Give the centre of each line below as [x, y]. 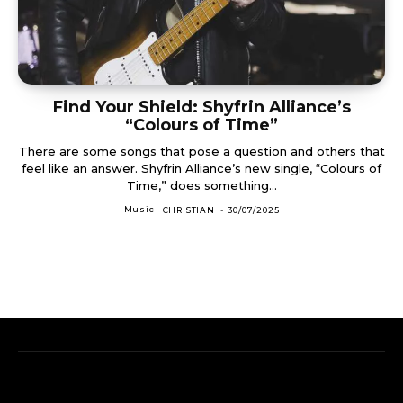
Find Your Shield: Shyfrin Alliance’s [201, 107]
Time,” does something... [201, 185]
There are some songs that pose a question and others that [201, 151]
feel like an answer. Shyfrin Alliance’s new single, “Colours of [201, 168]
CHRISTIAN [188, 210]
